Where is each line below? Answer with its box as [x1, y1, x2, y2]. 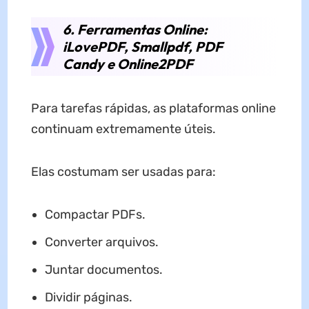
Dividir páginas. [44, 289, 132, 305]
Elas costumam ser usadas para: [30, 163, 216, 179]
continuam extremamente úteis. [30, 121, 216, 137]
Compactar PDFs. [44, 206, 146, 222]
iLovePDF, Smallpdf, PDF [62, 37, 223, 55]
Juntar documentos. [44, 261, 163, 277]
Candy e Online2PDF [62, 54, 193, 72]
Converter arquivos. [44, 234, 159, 250]
